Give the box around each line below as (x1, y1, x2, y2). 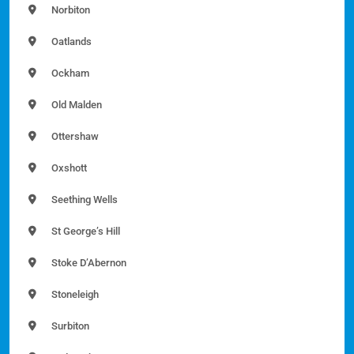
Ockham (49, 66, 89, 79)
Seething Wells (49, 193, 118, 205)
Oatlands (49, 35, 92, 47)
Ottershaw (49, 130, 99, 142)
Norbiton (49, 3, 90, 16)
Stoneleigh (49, 288, 99, 300)
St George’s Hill (49, 224, 120, 237)
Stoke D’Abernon (49, 256, 126, 269)
